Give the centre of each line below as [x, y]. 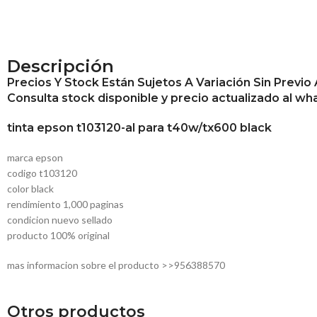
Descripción [60, 67]
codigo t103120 [42, 173]
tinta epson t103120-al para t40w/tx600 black [139, 128]
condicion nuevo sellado [60, 220]
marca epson [35, 158]
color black [30, 189]
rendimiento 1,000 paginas [65, 204]
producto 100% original [58, 236]
